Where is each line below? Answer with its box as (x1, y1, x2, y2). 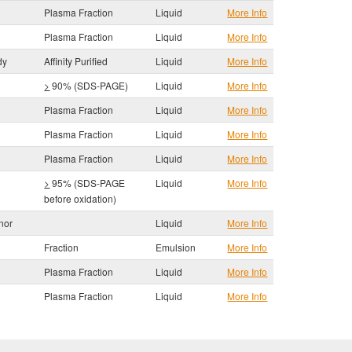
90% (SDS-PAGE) (49, 79, 129, 92)
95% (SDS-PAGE (49, 176, 126, 189)
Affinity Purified (44, 54, 108, 68)
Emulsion (156, 240, 196, 254)
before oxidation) (44, 192, 117, 205)
